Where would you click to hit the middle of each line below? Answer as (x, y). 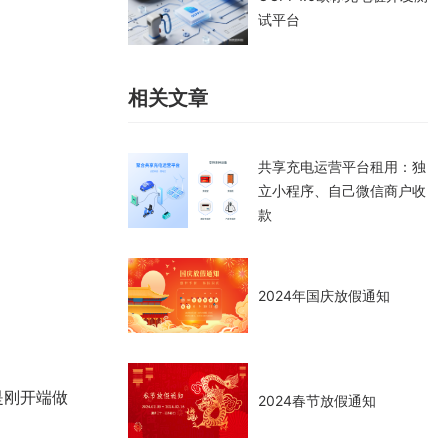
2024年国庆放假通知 (324, 295)
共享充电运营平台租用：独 (342, 166)
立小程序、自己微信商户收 (342, 190)
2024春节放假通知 (317, 400)
